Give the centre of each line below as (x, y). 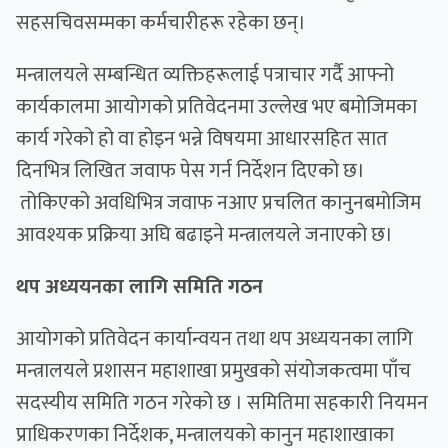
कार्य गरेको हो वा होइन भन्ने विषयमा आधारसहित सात (202, 139)
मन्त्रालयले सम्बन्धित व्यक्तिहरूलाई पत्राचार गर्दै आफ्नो (205, 75)
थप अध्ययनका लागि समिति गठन (139, 287)
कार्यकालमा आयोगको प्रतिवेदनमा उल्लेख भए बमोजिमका (216, 107)
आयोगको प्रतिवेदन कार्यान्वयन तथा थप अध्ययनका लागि (214, 339)
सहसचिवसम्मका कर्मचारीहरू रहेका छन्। (161, 23)
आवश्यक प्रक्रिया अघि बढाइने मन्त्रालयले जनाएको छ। (204, 235)
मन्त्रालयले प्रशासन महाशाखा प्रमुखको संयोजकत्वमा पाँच (213, 371)
